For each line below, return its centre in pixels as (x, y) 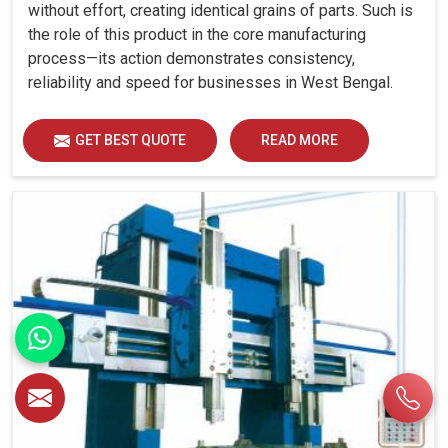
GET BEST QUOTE (130, 139)
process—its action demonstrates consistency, (191, 58)
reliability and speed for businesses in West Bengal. (210, 82)
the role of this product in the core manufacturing (197, 34)
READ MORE (299, 139)
